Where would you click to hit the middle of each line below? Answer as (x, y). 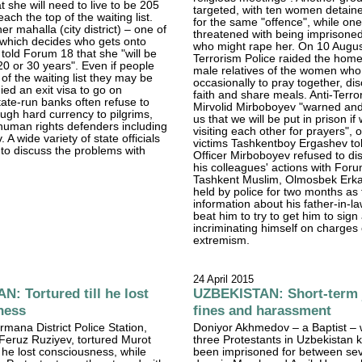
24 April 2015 (224, 279)
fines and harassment (263, 310)
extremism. (222, 240)
